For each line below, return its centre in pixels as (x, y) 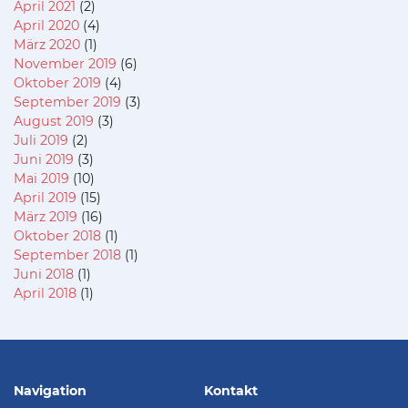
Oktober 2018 (57, 235)
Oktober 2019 (57, 82)
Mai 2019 (41, 178)
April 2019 (45, 197)
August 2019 (54, 121)
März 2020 (47, 44)
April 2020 (46, 25)
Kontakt (231, 390)
